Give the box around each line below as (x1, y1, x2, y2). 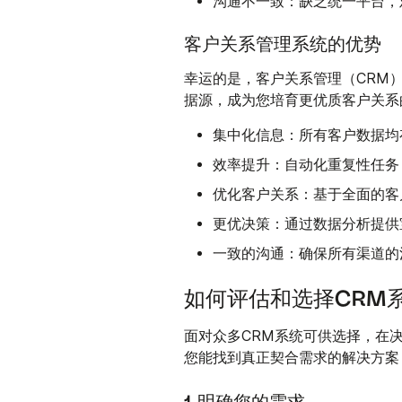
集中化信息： (213, 125, 300, 144)
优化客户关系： (213, 184, 314, 203)
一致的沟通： (213, 243, 300, 262)
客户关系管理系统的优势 (184, 35, 382, 54)
